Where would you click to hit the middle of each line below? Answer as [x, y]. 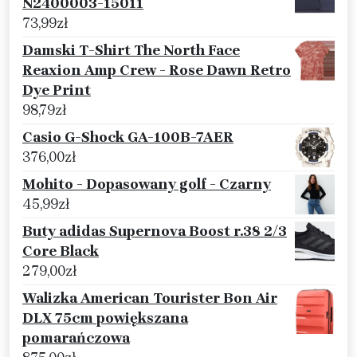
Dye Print [57, 90]
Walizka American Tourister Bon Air [150, 298]
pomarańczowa [76, 338]
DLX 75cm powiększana [105, 318]
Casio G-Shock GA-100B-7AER [128, 137]
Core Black [61, 251]
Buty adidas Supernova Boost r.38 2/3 [155, 231]
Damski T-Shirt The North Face [131, 51]
